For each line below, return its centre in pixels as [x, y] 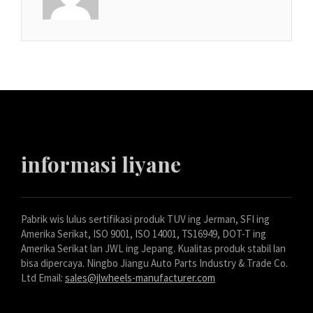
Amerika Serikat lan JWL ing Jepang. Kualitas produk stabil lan [153, 249]
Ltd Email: [43, 278]
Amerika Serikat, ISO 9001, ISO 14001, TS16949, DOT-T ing [144, 234]
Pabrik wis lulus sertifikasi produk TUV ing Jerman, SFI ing [145, 219]
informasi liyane [101, 165]
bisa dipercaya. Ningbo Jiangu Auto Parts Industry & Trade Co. [154, 263]
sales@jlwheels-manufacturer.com [140, 278]
